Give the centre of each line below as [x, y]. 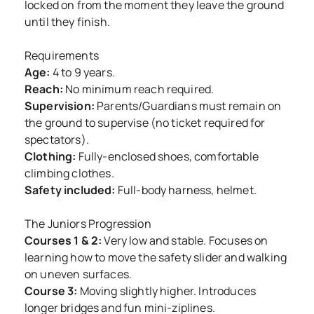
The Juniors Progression [88, 223]
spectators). [57, 139]
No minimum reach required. [138, 89]
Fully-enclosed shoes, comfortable [167, 156]
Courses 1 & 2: [63, 240]
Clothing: [50, 156]
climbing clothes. [69, 173]
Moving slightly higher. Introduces [167, 291]
